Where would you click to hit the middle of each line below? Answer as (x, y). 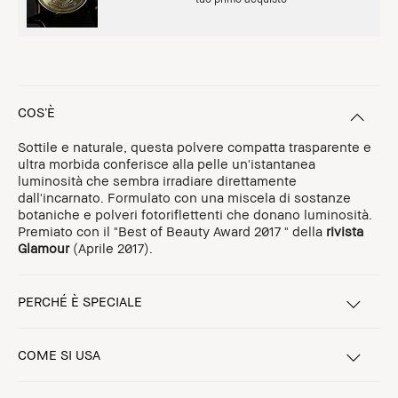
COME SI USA (59, 354)
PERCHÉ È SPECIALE (80, 301)
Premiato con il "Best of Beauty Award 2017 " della (172, 231)
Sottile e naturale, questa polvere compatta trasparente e (195, 147)
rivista (345, 231)
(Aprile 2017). (111, 248)
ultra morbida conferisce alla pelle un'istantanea (167, 163)
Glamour (44, 248)
